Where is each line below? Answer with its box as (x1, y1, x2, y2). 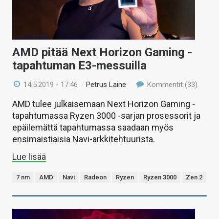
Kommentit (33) (145, 80, 197, 89)
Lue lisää (12, 152, 46, 162)
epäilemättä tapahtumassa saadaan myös (12, 122, 174, 133)
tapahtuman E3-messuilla (12, 59, 147, 73)
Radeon (84, 174, 107, 181)
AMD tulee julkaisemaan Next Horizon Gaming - (12, 99, 195, 109)
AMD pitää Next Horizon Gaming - (12, 45, 192, 60)
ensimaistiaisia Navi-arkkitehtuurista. (12, 134, 155, 145)
